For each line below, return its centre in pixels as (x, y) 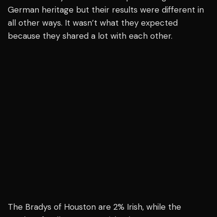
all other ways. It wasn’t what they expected (93, 23)
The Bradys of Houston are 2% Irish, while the (94, 207)
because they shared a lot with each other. (90, 36)
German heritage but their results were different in (106, 10)
